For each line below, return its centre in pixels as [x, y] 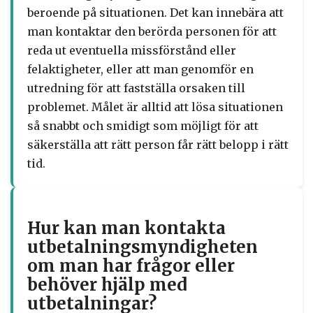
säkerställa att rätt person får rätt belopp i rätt [158, 145]
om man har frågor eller [131, 266]
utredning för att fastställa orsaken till [136, 88]
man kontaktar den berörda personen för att [152, 31]
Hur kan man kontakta [126, 228]
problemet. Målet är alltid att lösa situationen [155, 107]
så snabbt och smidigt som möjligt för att [143, 126]
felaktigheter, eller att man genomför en [140, 69]
